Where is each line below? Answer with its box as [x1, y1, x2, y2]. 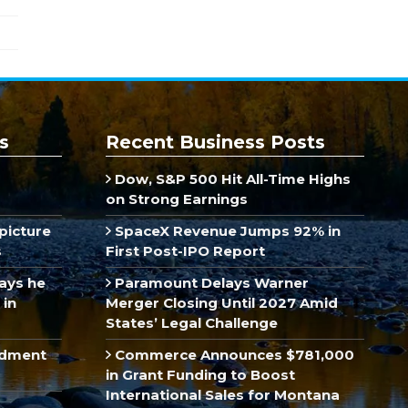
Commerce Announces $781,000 [110, 345, 354, 363]
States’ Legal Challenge [106, 313, 278, 331]
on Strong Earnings [106, 189, 248, 208]
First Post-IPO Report [106, 241, 265, 260]
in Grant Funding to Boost [106, 365, 295, 383]
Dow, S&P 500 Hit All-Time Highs [110, 169, 351, 188]
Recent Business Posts [106, 130, 325, 153]
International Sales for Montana [106, 385, 340, 403]
